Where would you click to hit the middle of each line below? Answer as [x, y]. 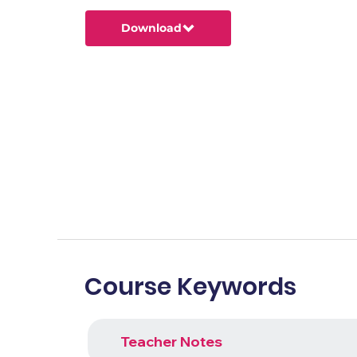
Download [151, 28]
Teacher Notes [172, 342]
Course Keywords [190, 287]
